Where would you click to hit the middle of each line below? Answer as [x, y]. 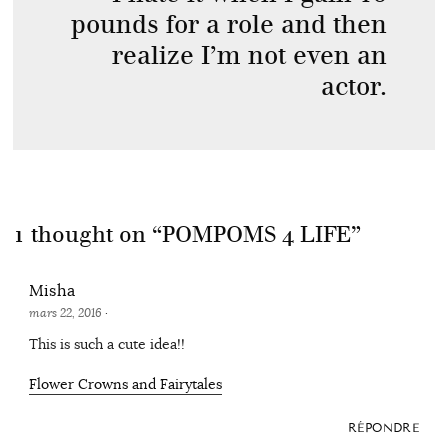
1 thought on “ [87, 235]
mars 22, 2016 [66, 313]
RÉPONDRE [383, 428]
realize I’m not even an [250, 56]
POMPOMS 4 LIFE [256, 235]
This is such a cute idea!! [106, 344]
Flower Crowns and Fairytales [125, 384]
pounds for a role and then [229, 25]
